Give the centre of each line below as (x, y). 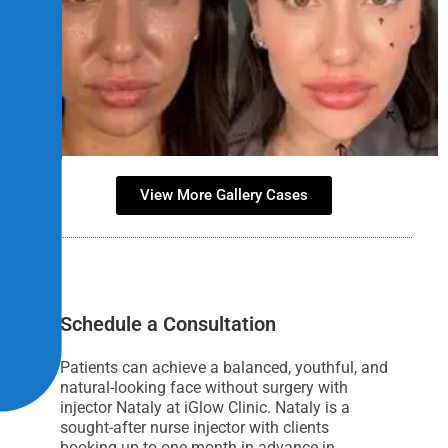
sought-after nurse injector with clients (194, 428)
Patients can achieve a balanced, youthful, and (224, 368)
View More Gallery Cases (224, 195)
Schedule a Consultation (168, 324)
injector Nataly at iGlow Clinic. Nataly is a (205, 408)
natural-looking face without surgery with (204, 388)
